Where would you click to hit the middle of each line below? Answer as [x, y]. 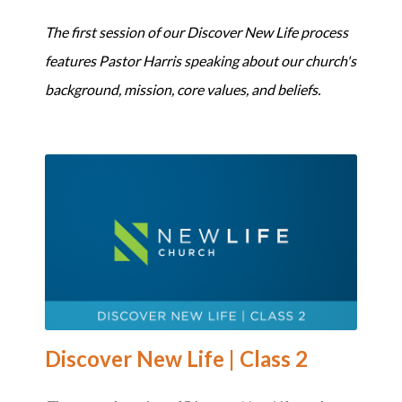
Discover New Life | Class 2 [176, 359]
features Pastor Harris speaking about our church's [201, 61]
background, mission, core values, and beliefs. [183, 90]
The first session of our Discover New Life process [197, 32]
